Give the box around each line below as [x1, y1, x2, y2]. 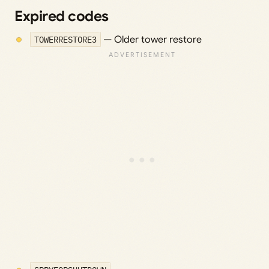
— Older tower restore [101, 34, 202, 46]
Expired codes [14, 7, 109, 26]
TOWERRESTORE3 [34, 34, 97, 46]
